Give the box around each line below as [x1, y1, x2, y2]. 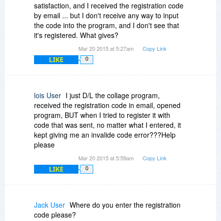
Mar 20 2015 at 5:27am [78, 44, 135, 53]
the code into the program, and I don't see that [34, 20, 179, 31]
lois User [34, 90, 61, 101]
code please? [34, 210, 76, 220]
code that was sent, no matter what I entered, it [34, 120, 181, 130]
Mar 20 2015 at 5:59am [78, 154, 135, 162]
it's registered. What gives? [34, 30, 118, 40]
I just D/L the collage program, [66, 90, 160, 101]
